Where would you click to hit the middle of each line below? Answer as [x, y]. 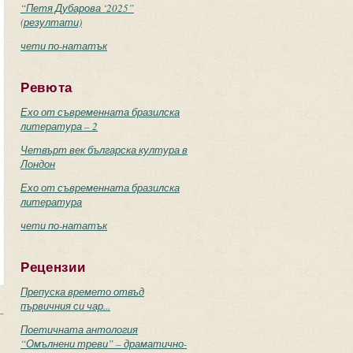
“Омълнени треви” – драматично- [104, 344]
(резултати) [51, 22]
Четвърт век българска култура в [104, 150]
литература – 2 [59, 126]
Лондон [38, 164]
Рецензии [53, 268]
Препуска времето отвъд [82, 292]
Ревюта [47, 88]
